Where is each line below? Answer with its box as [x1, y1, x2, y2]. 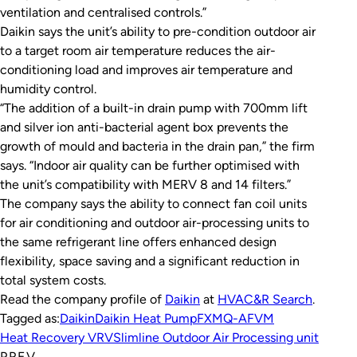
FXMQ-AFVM [197, 311, 274, 326]
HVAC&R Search [218, 292, 312, 307]
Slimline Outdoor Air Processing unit [113, 330, 319, 345]
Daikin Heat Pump [95, 311, 197, 326]
